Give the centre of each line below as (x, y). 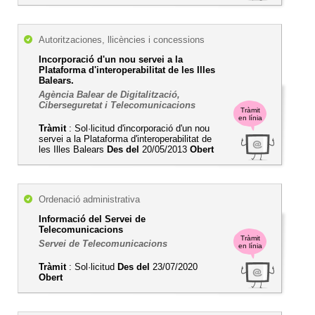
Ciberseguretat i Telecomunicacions (117, 105)
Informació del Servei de (92, 219)
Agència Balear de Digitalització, (109, 95)
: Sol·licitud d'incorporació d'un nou (138, 128)
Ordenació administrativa (89, 199)
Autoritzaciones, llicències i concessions (122, 40)
